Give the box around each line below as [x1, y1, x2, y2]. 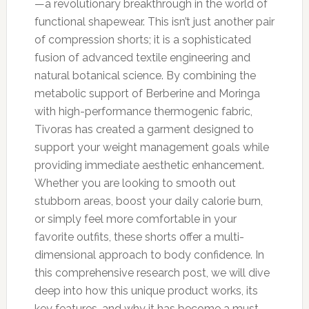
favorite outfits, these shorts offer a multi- [34, 230, 244, 243]
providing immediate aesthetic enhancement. [34, 158, 264, 172]
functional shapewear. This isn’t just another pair [34, 14, 275, 28]
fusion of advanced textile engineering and [34, 50, 250, 64]
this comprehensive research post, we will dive [34, 266, 270, 279]
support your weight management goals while [34, 140, 269, 154]
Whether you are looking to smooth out [34, 176, 236, 190]
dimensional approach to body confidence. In [34, 248, 264, 261]
